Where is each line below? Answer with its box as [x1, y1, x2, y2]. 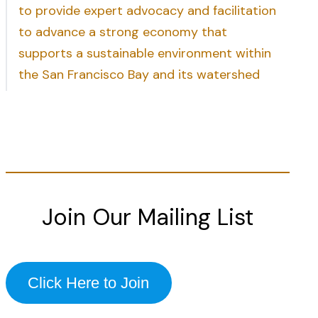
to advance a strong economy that [18, 23, 227, 40]
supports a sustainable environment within [18, 45, 271, 62]
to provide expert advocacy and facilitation [18, 2, 276, 19]
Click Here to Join [28, 273, 150, 292]
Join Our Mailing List [42, 202, 253, 232]
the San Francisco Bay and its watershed [18, 66, 260, 83]
